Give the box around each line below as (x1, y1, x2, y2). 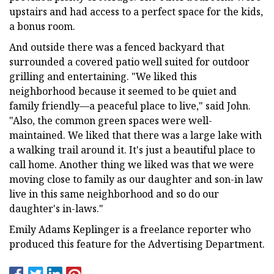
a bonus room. (9, 19, 75, 33)
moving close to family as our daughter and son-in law (9, 172, 263, 186)
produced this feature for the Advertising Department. (9, 237, 265, 251)
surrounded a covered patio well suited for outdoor (9, 54, 250, 68)
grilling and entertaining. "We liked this (9, 69, 197, 83)
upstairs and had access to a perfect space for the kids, (9, 4, 263, 18)
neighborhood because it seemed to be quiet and (9, 84, 237, 98)
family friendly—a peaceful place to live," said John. (9, 98, 251, 113)
